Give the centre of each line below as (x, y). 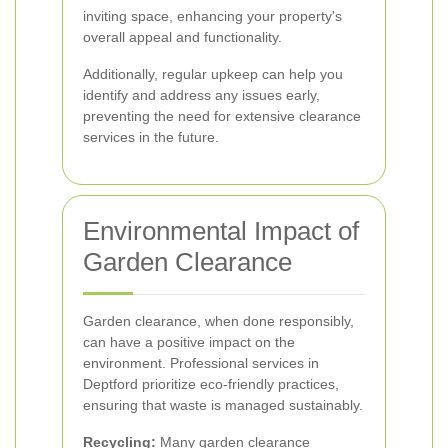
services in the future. (151, 137)
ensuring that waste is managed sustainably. (223, 405)
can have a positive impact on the (189, 342)
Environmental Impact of (221, 231)
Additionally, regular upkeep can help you (213, 74)
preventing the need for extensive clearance (222, 116)
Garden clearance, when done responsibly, (218, 321)
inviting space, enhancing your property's (212, 16)
